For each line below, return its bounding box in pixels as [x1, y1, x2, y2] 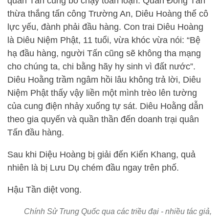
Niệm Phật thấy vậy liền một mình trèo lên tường [7, 88, 197, 98]
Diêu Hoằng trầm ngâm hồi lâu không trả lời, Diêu [7, 75, 201, 85]
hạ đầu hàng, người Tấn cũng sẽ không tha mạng [7, 48, 201, 59]
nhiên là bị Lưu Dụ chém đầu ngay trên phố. [7, 163, 179, 173]
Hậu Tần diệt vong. [7, 185, 82, 195]
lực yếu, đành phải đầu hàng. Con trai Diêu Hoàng [7, 22, 203, 32]
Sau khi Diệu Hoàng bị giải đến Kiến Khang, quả [7, 150, 196, 160]
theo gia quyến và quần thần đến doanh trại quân [7, 114, 199, 125]
